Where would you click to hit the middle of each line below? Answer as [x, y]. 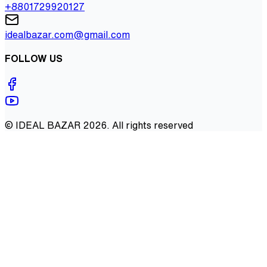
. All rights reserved [150, 125]
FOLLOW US [34, 58]
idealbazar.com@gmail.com [67, 34]
